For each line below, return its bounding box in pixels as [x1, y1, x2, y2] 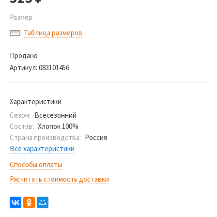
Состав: [10, 122, 34, 131]
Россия [84, 133, 107, 142]
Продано [10, 51, 38, 60]
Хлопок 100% [37, 122, 78, 131]
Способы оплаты [10, 160, 62, 169]
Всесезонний [34, 110, 77, 120]
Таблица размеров [24, 28, 82, 37]
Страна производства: [10, 133, 81, 142]
